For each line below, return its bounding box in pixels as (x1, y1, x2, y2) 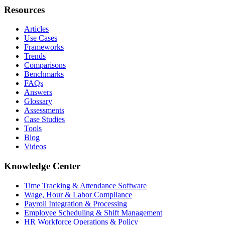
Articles (24, 25, 49, 34)
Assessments (24, 106, 64, 115)
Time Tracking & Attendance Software (24, 181, 147, 190)
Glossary (24, 97, 52, 106)
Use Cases (24, 34, 57, 43)
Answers (24, 88, 52, 97)
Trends (24, 52, 46, 61)
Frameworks (24, 43, 64, 52)
